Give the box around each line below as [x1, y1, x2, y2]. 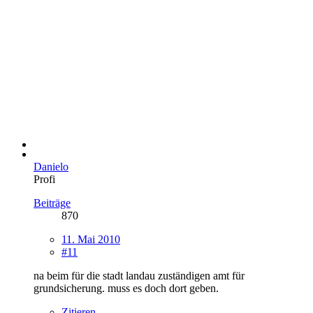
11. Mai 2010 [61, 233, 120, 245]
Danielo [34, 160, 68, 173]
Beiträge [34, 196, 71, 209]
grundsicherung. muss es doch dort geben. [34, 282, 219, 294]
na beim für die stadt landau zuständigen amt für [34, 269, 245, 282]
